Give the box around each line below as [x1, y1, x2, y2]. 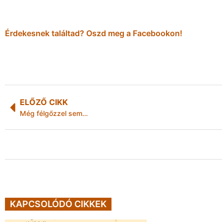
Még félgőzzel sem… [20, 109, 88, 118]
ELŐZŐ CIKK [20, 97, 68, 108]
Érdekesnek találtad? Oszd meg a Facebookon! [5, 28, 182, 39]
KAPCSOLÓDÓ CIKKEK [10, 198, 107, 209]
